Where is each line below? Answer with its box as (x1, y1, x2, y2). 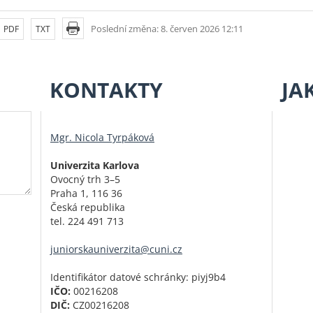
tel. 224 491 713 (50, 214, 124, 228)
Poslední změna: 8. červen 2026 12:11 (91, 22, 243, 35)
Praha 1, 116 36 (50, 187, 122, 201)
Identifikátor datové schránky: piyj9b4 (50, 270, 226, 284)
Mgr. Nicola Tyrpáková (50, 131, 154, 145)
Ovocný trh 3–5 (50, 173, 120, 187)
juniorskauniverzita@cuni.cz (50, 242, 182, 256)
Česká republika (50, 201, 125, 214)
